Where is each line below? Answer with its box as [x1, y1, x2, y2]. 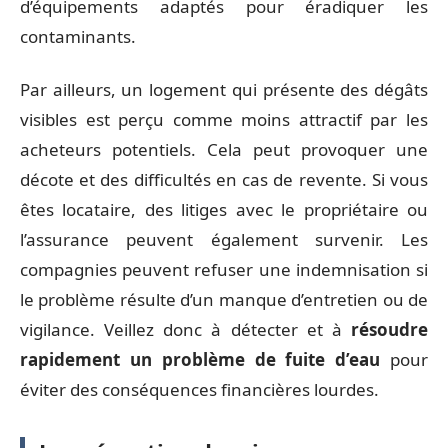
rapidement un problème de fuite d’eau [20, 347, 381, 371]
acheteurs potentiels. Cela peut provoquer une [20, 137, 428, 161]
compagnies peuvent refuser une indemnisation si [20, 257, 428, 281]
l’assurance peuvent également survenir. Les [20, 227, 428, 251]
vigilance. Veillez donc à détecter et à [20, 317, 351, 341]
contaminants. [20, 25, 136, 49]
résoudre [351, 317, 428, 341]
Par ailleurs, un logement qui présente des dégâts [20, 77, 428, 101]
